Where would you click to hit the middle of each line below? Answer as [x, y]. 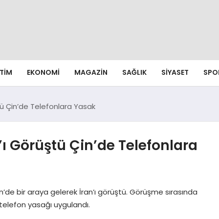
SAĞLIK [134, 73]
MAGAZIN [91, 73]
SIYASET [175, 73]
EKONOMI [43, 73]
